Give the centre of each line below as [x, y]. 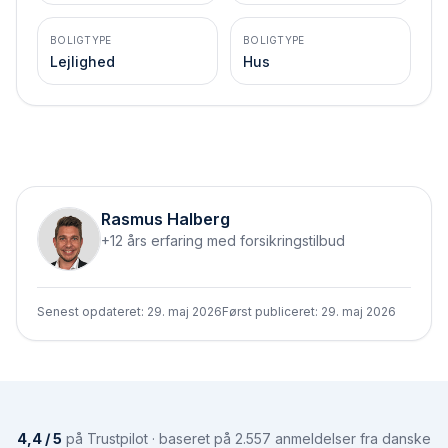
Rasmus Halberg [165, 219]
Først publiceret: [271, 311]
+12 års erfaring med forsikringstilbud [223, 240]
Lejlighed [82, 61]
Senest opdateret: [92, 311]
